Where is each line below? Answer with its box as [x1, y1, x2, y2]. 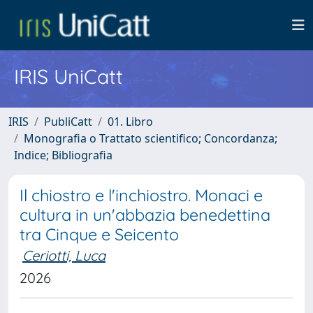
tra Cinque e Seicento [20, 224, 179, 245]
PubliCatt [44, 114, 92, 129]
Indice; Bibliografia [14, 147, 112, 163]
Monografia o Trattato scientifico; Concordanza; [24, 131, 277, 146]
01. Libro [108, 114, 153, 129]
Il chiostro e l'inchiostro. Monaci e [20, 185, 263, 205]
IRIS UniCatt [14, 64, 123, 89]
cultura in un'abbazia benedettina [20, 205, 270, 225]
